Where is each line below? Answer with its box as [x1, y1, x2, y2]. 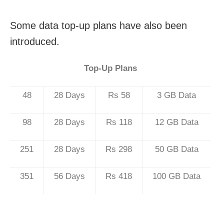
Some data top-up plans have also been [10, 19, 187, 31]
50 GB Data [154, 144, 198, 154]
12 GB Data [154, 117, 198, 127]
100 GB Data [152, 171, 200, 181]
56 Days [54, 171, 85, 181]
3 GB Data [157, 90, 196, 100]
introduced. [10, 35, 59, 47]
